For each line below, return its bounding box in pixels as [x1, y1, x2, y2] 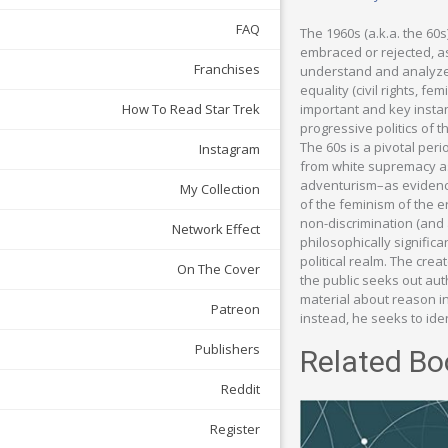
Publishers [195, 340, 260, 359]
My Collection [180, 180, 260, 199]
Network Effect [172, 220, 260, 239]
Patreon [211, 300, 260, 319]
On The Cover [177, 260, 260, 279]
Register [210, 420, 260, 439]
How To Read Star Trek [122, 100, 260, 119]
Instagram [199, 140, 260, 159]
